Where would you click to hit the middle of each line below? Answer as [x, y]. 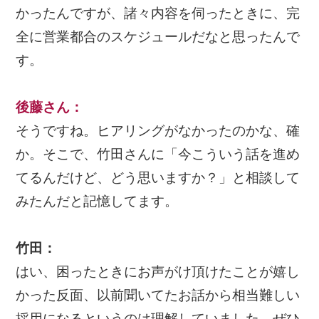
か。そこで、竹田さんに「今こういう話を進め [158, 155]
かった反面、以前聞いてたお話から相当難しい [158, 296]
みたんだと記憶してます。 [97, 202]
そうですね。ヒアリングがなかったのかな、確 [158, 131]
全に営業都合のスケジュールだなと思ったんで [158, 37]
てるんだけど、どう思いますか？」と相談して [158, 178]
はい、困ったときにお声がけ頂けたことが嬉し [158, 272]
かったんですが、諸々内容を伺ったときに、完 [158, 14]
